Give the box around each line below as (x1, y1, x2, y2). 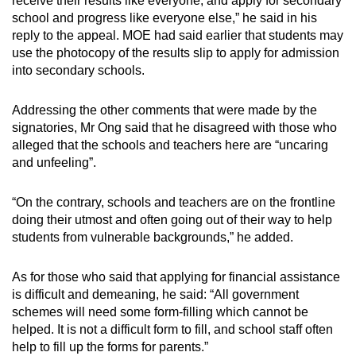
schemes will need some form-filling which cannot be (12, 304, 308, 319)
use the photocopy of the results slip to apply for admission (12, 45, 339, 60)
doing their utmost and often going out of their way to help (12, 212, 332, 226)
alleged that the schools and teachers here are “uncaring (12, 137, 328, 152)
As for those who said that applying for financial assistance (12, 269, 340, 284)
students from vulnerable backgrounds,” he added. (12, 230, 293, 244)
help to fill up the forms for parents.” (12, 339, 208, 354)
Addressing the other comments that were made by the (12, 103, 317, 117)
